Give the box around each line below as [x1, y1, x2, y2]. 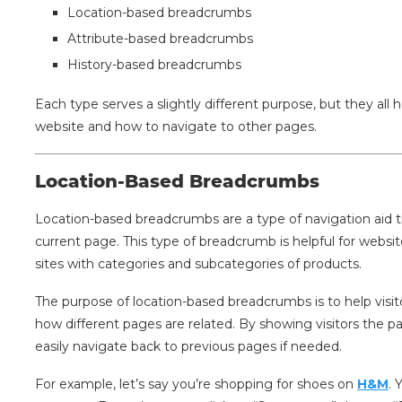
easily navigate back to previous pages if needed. [35, 338, 343, 355]
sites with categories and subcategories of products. [35, 256, 363, 273]
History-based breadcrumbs [67, 57, 242, 74]
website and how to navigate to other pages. [35, 118, 318, 135]
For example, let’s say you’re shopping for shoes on [35, 376, 358, 393]
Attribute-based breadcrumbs [67, 31, 254, 48]
